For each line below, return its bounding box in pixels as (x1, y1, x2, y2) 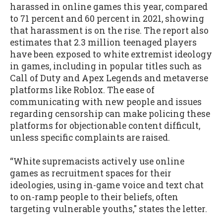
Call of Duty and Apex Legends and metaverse (10, 72, 208, 84)
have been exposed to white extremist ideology (10, 48, 212, 60)
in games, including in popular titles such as (10, 60, 202, 72)
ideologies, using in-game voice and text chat (10, 179, 204, 191)
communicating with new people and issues (10, 96, 202, 108)
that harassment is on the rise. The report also (10, 24, 209, 36)
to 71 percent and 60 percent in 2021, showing (10, 12, 204, 24)
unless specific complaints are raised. (10, 131, 170, 143)
